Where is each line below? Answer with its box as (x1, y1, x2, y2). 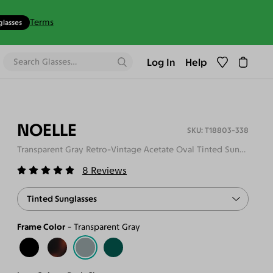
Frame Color (16, 221, 65, 232)
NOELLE (16, 119, 77, 140)
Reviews (91, 165, 127, 177)
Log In (147, 55, 176, 68)
